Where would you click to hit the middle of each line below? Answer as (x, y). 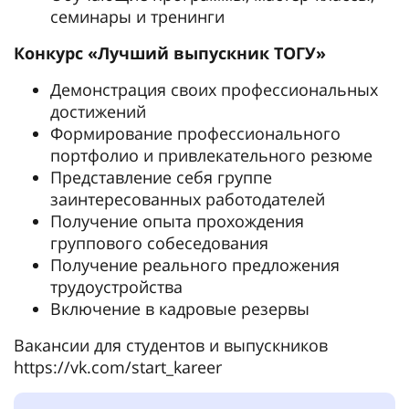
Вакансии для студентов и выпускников (171, 345)
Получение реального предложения (195, 265)
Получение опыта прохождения (177, 221)
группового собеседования (159, 243)
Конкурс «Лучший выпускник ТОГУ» (170, 53)
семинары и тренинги (137, 16)
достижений (98, 111)
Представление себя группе (161, 177)
